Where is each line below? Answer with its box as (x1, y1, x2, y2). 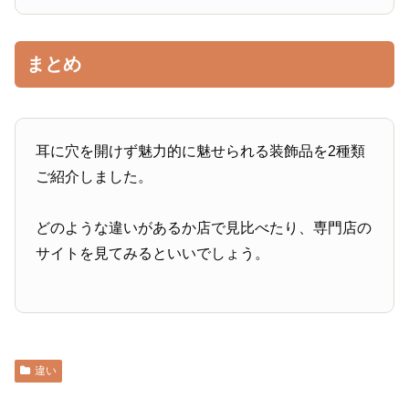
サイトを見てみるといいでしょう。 (36, 246, 270, 262)
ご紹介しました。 (36, 169, 153, 185)
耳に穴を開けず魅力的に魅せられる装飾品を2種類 (36, 143, 366, 160)
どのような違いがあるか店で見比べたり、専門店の (36, 220, 372, 236)
